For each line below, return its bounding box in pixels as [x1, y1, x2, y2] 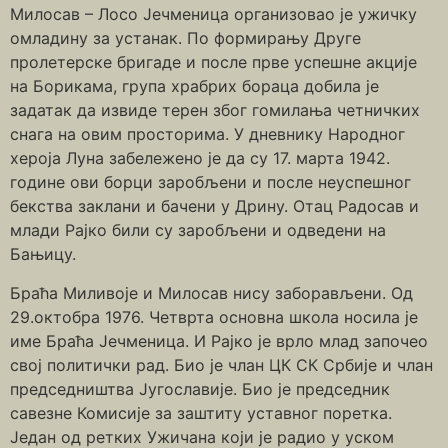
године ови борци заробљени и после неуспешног [10, 172, 411, 193]
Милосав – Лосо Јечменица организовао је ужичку [10, 4, 417, 25]
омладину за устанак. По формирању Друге [10, 28, 361, 49]
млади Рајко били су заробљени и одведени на [10, 220, 386, 241]
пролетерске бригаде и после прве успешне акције [10, 52, 417, 73]
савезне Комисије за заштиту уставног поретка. [10, 402, 392, 423]
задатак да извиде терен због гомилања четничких [10, 100, 420, 121]
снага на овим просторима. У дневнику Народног [10, 124, 405, 145]
